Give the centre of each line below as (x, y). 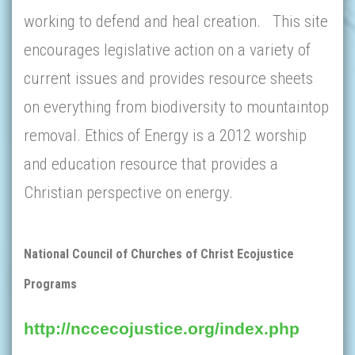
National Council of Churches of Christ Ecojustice (159, 254)
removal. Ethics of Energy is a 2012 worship (165, 136)
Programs (50, 284)
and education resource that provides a (151, 164)
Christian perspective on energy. (130, 193)
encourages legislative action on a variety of (167, 50)
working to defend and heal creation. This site (176, 21)
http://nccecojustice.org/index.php (162, 328)
